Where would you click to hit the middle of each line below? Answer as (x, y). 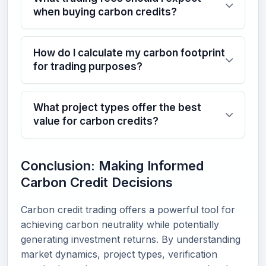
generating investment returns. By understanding (131, 239)
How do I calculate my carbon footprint (129, 53)
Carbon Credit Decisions (97, 182)
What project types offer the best (117, 107)
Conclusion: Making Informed (112, 166)
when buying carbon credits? (105, 12)
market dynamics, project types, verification (119, 254)
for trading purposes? (88, 66)
